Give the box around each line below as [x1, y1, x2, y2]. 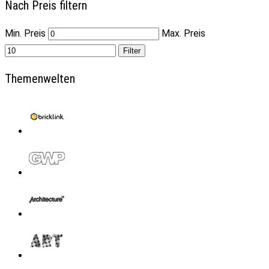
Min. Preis [5, 27, 46, 39]
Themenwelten [5, 71, 75, 86]
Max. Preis [162, 27, 205, 39]
